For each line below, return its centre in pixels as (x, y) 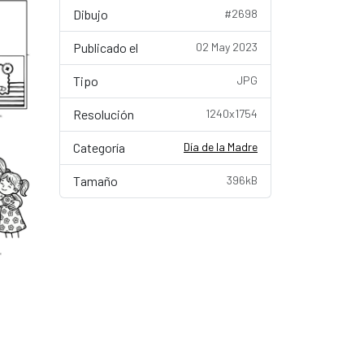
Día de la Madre (221, 147)
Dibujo (91, 14)
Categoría (99, 147)
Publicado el (106, 48)
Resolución (104, 114)
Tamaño (95, 181)
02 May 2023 (227, 47)
